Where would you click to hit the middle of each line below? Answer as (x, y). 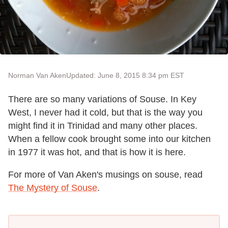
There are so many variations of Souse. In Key (102, 99)
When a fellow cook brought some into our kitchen (109, 139)
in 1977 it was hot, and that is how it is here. (97, 152)
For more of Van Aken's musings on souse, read (105, 175)
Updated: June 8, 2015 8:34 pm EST (125, 75)
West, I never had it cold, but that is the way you (105, 112)
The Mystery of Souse (53, 188)
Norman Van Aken (37, 75)
